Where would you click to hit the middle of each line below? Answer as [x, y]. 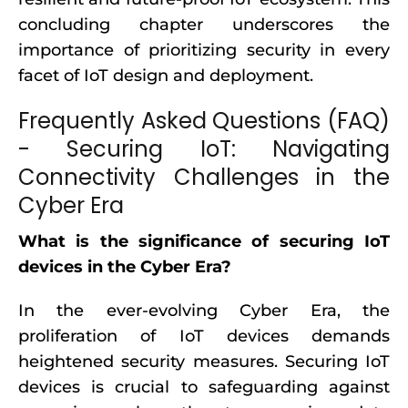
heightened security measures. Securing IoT [204, 362]
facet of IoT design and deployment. [166, 76]
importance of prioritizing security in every [204, 50]
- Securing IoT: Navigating [204, 149]
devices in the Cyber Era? [125, 267]
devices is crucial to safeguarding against [204, 387]
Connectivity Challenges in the [204, 177]
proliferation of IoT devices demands [204, 336]
